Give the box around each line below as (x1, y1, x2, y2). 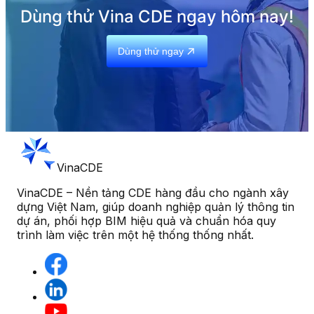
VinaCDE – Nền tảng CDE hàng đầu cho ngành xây (17, 185, 289, 200)
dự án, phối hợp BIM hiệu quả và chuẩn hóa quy (17, 213, 276, 228)
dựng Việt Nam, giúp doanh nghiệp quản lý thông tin (17, 199, 294, 214)
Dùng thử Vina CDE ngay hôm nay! (20, 6, 294, 27)
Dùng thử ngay (118, 45, 184, 57)
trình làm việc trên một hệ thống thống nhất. (17, 227, 254, 242)
